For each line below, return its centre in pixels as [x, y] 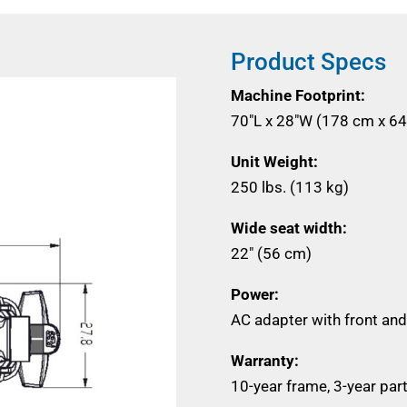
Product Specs [308, 61]
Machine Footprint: [298, 95]
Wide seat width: [288, 228]
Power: [256, 294]
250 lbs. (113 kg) [289, 187]
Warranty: [264, 360]
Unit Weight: [276, 161]
